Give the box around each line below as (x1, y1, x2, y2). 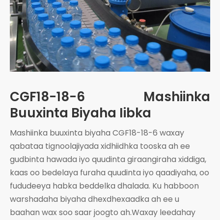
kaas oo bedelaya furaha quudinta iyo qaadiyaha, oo (10, 166, 209, 178)
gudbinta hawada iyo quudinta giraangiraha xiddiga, (10, 153, 206, 165)
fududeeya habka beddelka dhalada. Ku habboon (10, 180, 199, 192)
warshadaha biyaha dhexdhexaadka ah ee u (10, 193, 179, 205)
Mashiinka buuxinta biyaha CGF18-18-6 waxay (10, 127, 184, 138)
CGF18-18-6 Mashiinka (10, 87, 210, 106)
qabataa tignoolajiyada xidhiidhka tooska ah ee (10, 140, 190, 152)
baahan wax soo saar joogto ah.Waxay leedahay (10, 206, 195, 218)
